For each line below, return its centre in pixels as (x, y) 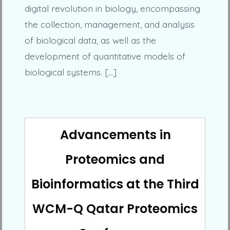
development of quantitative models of (105, 56)
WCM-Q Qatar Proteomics (115, 208)
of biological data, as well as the (90, 40)
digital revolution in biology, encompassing (112, 8)
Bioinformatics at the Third (115, 184)
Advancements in (116, 135)
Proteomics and (115, 159)
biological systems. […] (70, 72)
